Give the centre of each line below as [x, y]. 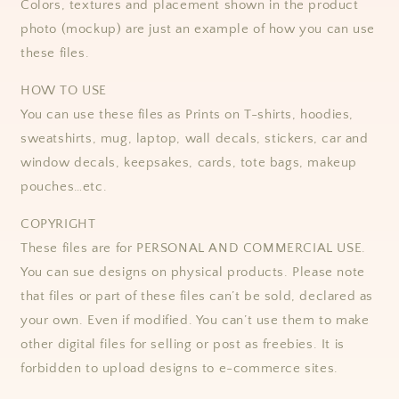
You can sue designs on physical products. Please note [193, 272]
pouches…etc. [64, 186]
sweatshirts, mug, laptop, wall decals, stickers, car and [195, 138]
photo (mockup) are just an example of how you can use [198, 28]
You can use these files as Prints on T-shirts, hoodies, [187, 114]
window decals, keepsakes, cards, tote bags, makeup [189, 162]
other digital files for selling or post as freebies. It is [183, 344]
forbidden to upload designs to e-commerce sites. [179, 368]
